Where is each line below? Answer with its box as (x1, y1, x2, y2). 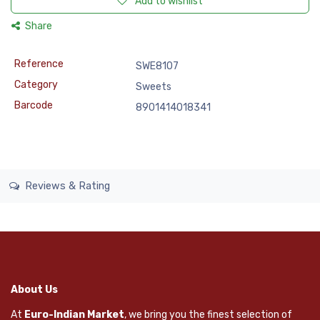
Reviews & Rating (21, 179, 110, 192)
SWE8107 (135, 60, 179, 72)
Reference (14, 58, 64, 70)
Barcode (14, 99, 53, 111)
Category (14, 79, 58, 91)
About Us (11, 283, 58, 296)
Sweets (135, 81, 171, 93)
